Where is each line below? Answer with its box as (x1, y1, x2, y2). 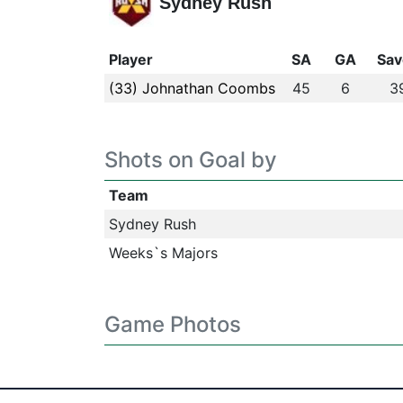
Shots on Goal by (103, 147, 277, 173)
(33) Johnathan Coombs (108, 79, 275, 97)
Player (108, 50, 153, 68)
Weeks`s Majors (108, 244, 218, 262)
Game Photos (103, 311, 241, 337)
